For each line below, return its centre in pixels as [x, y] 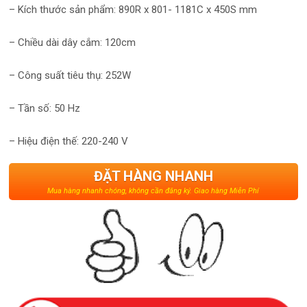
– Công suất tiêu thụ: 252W [70, 75]
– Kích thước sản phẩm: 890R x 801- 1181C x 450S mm [133, 9]
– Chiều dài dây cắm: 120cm [73, 42]
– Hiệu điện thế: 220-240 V [69, 141]
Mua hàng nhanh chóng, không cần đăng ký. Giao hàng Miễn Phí [153, 191]
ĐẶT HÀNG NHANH [153, 176]
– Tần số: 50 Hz [45, 108]
